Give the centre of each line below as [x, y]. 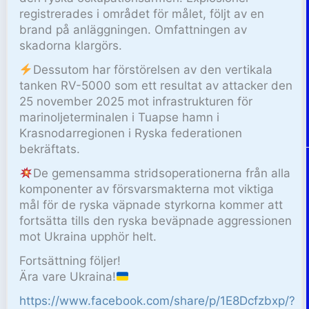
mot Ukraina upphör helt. [88, 237]
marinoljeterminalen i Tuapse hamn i [120, 118]
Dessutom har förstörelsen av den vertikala [152, 70]
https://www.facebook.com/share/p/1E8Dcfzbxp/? [158, 300]
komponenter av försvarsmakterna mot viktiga [147, 189]
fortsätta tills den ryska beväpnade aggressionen [156, 221]
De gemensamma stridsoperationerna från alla [161, 173]
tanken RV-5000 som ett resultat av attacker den [156, 86]
